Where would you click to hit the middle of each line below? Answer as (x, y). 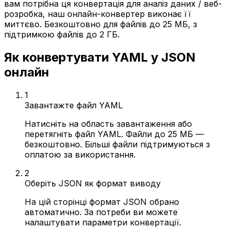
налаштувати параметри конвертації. (103, 222)
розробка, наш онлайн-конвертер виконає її (98, 14)
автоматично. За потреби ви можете (101, 212)
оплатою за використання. (80, 154)
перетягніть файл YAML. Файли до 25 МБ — (114, 134)
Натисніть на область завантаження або (108, 123)
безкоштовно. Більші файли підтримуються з (117, 144)
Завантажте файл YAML (74, 105)
